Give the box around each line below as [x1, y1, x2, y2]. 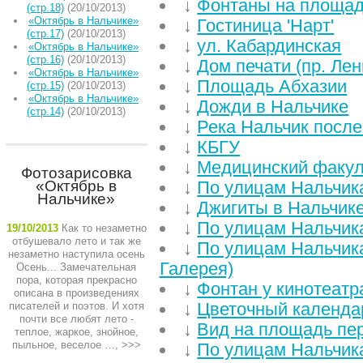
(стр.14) [27, 105, 64, 117]
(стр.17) [27, 28, 64, 40]
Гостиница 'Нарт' [197, 15, 335, 36]
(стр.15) [27, 79, 64, 92]
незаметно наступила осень [7, 248, 145, 260]
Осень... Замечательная [16, 261, 136, 273]
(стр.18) [27, 2, 64, 14]
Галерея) [159, 258, 233, 279]
